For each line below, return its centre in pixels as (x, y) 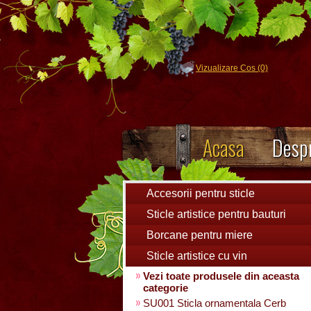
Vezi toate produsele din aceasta (221, 276)
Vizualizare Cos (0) (232, 68)
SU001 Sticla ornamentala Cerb (215, 303)
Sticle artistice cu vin (197, 256)
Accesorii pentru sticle (201, 193)
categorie (166, 288)
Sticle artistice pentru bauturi (216, 214)
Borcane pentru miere (200, 235)
